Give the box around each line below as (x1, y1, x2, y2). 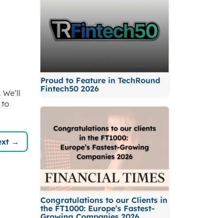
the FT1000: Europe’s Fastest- (40, 203, 155, 214)
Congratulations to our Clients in (40, 195, 167, 205)
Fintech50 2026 (40, 84, 99, 94)
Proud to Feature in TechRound (40, 75, 160, 86)
